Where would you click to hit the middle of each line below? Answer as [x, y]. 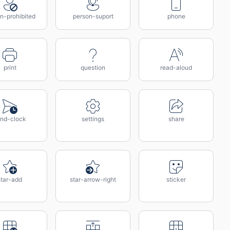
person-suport [93, 16]
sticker [176, 179]
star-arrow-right [93, 179]
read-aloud [176, 68]
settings [93, 119]
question [93, 68]
